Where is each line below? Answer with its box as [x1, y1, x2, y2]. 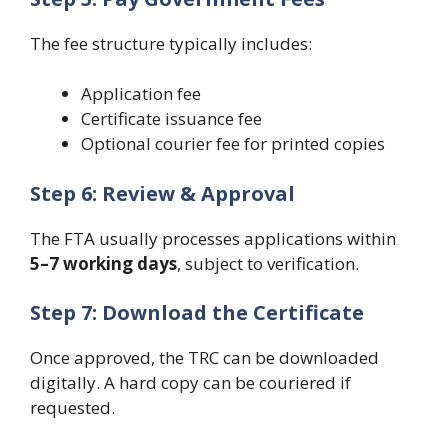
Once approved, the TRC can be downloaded [30, 346, 379, 369]
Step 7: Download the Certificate [30, 299, 364, 326]
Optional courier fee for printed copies [81, 132, 385, 155]
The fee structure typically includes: [30, 31, 312, 55]
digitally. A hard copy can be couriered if [30, 371, 351, 394]
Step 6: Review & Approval [30, 179, 295, 207]
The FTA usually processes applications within [30, 226, 396, 250]
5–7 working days [30, 251, 177, 275]
